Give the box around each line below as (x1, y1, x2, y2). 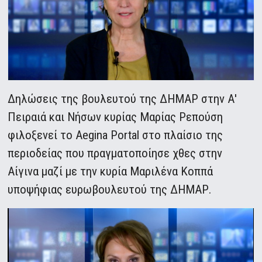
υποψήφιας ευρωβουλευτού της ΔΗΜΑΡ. (8, 182, 212, 197)
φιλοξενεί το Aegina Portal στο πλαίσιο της (8, 128, 223, 143)
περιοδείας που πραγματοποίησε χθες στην (8, 146, 223, 161)
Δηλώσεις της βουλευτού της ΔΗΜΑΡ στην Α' (8, 92, 237, 106)
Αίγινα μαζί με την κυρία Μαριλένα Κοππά (8, 164, 213, 179)
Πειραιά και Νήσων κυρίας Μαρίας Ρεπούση (8, 110, 223, 125)
